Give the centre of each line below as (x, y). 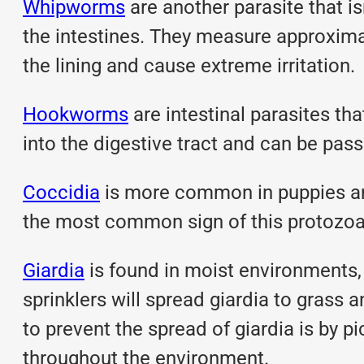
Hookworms (76, 114)
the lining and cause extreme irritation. (189, 65)
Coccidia (61, 192)
